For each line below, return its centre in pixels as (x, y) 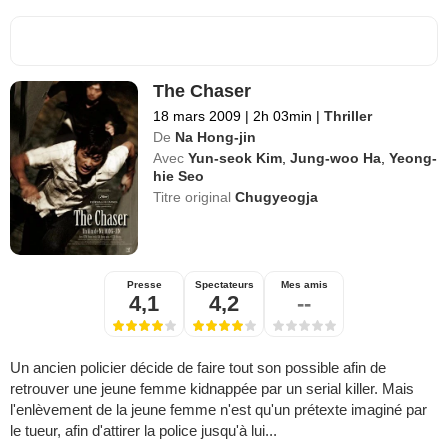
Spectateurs (224, 285)
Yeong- (413, 158)
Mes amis (304, 285)
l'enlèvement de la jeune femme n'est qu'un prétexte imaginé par (218, 410)
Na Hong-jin (216, 137)
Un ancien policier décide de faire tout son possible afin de (198, 368)
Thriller (348, 116)
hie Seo (179, 176)
